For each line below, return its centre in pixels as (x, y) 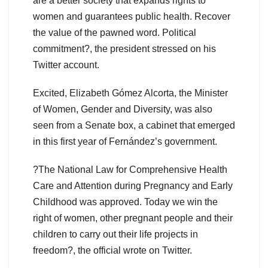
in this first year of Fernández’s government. (125, 142)
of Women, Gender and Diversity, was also (123, 109)
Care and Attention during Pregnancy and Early (133, 186)
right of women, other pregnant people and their (133, 218)
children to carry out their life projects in (115, 234)
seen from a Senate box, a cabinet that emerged (134, 126)
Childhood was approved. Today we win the (125, 202)
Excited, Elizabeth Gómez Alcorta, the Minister (130, 93)
